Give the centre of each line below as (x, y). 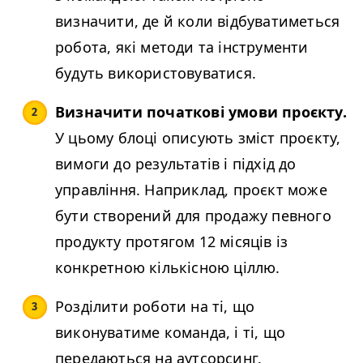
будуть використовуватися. (156, 73)
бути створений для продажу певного (193, 216)
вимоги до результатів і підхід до (176, 164)
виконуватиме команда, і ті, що (170, 333)
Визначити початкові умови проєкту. (201, 112)
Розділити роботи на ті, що (155, 307)
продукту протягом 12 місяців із (172, 242)
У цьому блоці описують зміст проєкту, (198, 138)
